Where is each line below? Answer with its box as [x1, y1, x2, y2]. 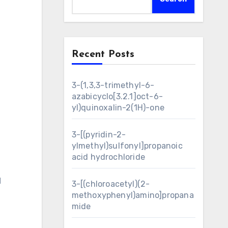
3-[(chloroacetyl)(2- [71, 179, 150, 189]
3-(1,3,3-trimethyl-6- [71, 80, 155, 90]
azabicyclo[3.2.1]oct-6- [71, 92, 163, 101]
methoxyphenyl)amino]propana [71, 190, 194, 200]
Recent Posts [71, 49, 134, 60]
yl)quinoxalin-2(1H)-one [71, 103, 165, 112]
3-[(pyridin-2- [71, 130, 126, 139]
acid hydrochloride [71, 152, 146, 162]
